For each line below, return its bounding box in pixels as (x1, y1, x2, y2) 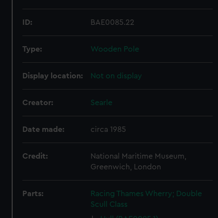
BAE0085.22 (91, 18, 135, 26)
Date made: (22, 126, 65, 133)
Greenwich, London (91, 163, 162, 171)
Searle (91, 99, 113, 107)
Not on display (91, 72, 143, 80)
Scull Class (91, 200, 128, 208)
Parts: (22, 190, 44, 198)
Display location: (22, 72, 83, 80)
